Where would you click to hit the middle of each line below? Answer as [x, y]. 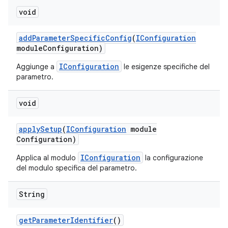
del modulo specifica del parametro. [77, 168]
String [32, 194]
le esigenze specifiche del [166, 67]
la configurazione [173, 158]
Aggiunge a [36, 67]
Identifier [92, 220]
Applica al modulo [47, 158]
